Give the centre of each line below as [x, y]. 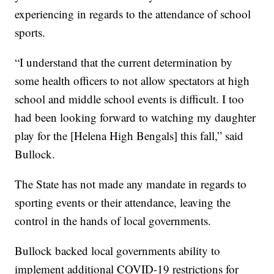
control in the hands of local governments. [113, 221]
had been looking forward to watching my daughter [135, 117]
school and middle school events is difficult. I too [130, 99]
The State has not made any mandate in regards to [131, 184]
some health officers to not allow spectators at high [132, 81]
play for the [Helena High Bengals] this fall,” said [129, 136]
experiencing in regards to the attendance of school [133, 14]
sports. [30, 32]
